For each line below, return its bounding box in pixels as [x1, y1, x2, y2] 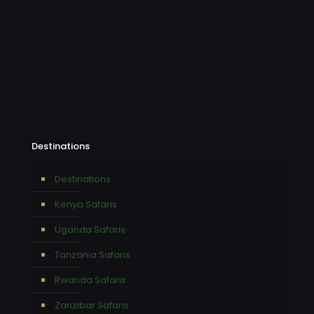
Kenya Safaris [55, 197, 117, 211]
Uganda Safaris [55, 222, 125, 236]
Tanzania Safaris [55, 247, 130, 261]
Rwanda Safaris [55, 273, 126, 287]
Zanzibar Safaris [55, 298, 129, 312]
